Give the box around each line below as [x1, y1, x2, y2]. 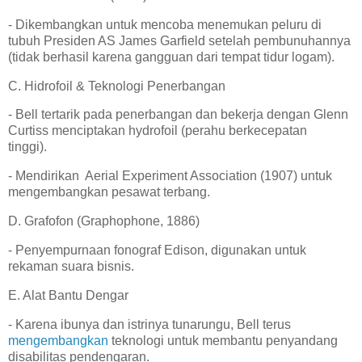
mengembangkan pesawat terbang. [8, 185, 217, 200]
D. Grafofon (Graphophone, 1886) [8, 214, 206, 229]
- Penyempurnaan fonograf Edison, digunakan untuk [8, 242, 306, 257]
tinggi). [8, 140, 53, 154]
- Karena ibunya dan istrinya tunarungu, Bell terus [8, 317, 291, 331]
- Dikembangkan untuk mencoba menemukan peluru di [8, 17, 322, 32]
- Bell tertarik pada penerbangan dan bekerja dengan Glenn [8, 107, 348, 122]
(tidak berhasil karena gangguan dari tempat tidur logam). [8, 49, 341, 64]
